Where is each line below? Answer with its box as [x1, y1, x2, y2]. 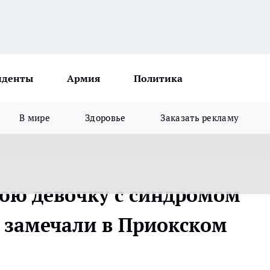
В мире [19, 112, 51, 124]
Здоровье [85, 112, 126, 124]
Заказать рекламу [160, 112, 239, 124]
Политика [134, 72, 183, 84]
